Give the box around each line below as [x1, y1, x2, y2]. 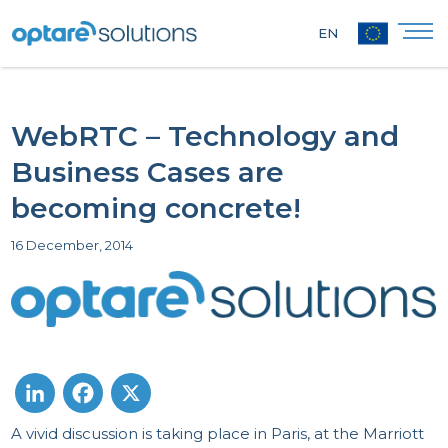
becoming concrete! [11, 191, 302, 225]
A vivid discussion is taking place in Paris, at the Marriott [11, 424, 425, 444]
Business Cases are [11, 155, 285, 189]
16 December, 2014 [11, 236, 134, 253]
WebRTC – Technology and [11, 119, 400, 153]
